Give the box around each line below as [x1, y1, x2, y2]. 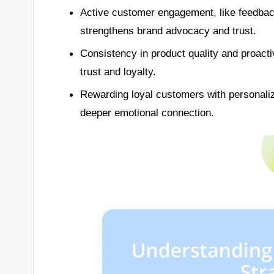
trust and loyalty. [80, 65, 156, 78]
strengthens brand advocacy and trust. [80, 24, 256, 37]
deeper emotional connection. [80, 106, 214, 119]
